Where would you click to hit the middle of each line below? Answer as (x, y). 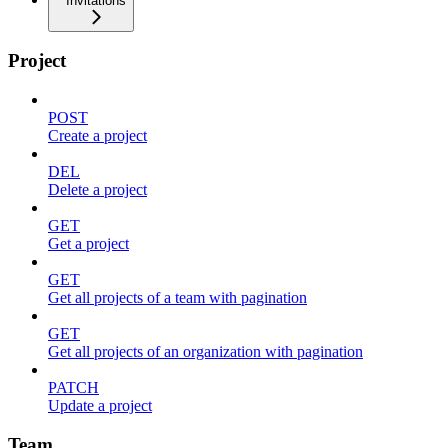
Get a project (88, 244)
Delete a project (97, 190)
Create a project (97, 136)
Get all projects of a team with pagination (177, 298)
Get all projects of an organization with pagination (205, 352)
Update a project (100, 406)
